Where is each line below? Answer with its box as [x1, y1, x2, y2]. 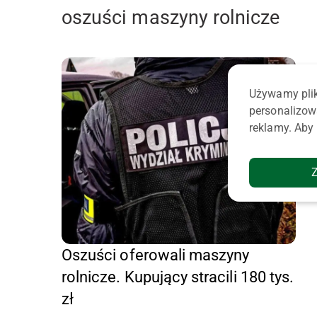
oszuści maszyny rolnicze [62, 6, 280, 30]
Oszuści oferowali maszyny [62, 246, 250, 265]
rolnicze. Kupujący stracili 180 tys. [62, 268, 294, 287]
